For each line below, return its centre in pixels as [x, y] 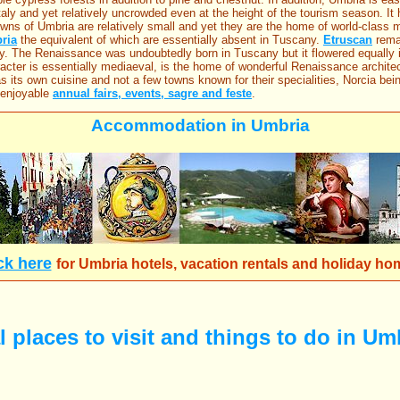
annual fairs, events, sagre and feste [152, 94]
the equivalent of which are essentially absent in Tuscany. [170, 40]
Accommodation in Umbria [200, 126]
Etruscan [348, 40]
